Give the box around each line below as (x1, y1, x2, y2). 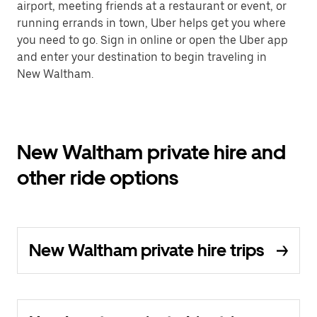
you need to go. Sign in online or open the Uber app (17, 33, 288, 47)
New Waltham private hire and (17, 140, 286, 164)
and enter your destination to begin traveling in (17, 50, 267, 64)
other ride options (17, 166, 178, 190)
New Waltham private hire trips (29, 240, 264, 260)
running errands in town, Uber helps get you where (17, 16, 286, 30)
